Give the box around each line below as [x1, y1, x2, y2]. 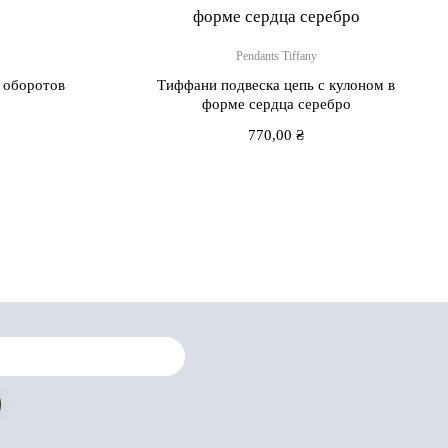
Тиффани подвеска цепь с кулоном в [157, 76, 396, 93]
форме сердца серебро [201, 95, 351, 112]
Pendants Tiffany [235, 48, 317, 63]
